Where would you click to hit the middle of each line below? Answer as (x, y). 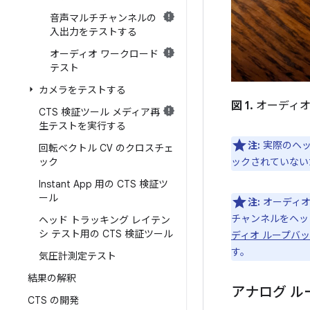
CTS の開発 (53, 300)
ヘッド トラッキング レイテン (104, 220)
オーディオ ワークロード (104, 54)
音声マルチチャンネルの (103, 18)
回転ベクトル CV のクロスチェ (106, 148)
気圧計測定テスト (77, 256)
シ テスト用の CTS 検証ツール (106, 234)
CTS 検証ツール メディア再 (99, 112)
